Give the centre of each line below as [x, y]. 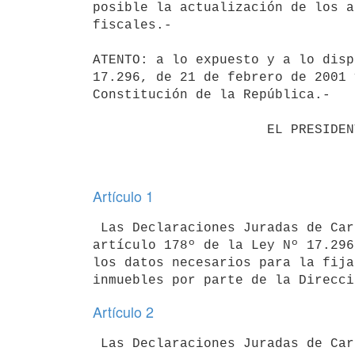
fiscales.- [132, 25]
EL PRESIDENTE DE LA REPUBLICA [180, 130]
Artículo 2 [123, 311]
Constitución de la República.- [212, 95]
